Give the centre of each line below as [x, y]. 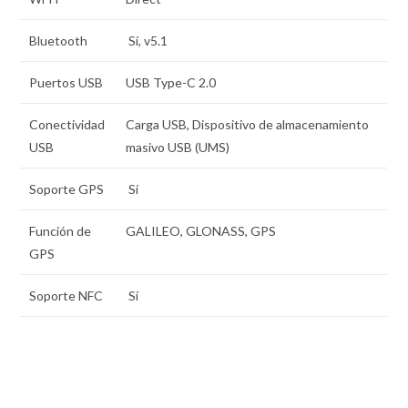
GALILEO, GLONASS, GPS [201, 231]
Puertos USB [66, 83]
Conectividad [67, 125]
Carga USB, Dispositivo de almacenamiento [248, 125]
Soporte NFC [66, 296]
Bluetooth [59, 41]
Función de [61, 231]
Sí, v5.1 [147, 41]
